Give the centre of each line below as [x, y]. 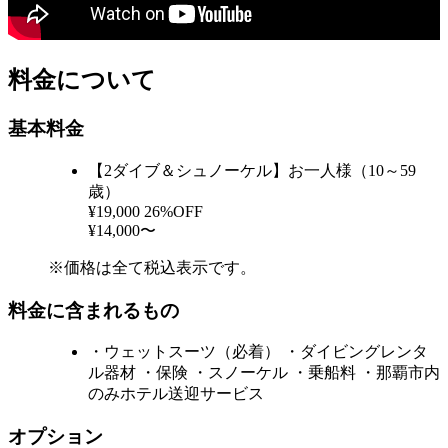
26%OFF [173, 211]
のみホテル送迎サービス [176, 394]
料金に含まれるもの [93, 310]
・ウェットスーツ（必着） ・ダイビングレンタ [258, 352]
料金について [82, 80]
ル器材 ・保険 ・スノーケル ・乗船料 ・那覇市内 [264, 373]
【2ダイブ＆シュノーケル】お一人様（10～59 [252, 170]
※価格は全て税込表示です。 [152, 267]
